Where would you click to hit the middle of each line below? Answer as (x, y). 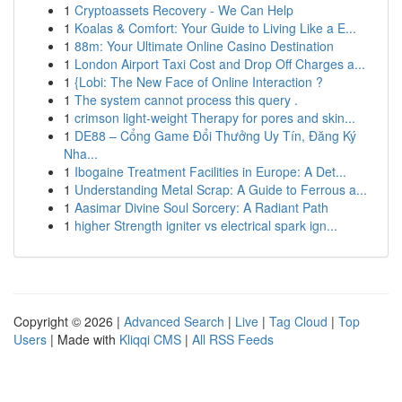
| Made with (83, 339)
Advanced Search (174, 321)
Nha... (81, 153)
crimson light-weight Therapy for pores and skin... (215, 118)
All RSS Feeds (233, 339)
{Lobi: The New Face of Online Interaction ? (199, 82)
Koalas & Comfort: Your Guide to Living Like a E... (215, 28)
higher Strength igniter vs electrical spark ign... (206, 225)
